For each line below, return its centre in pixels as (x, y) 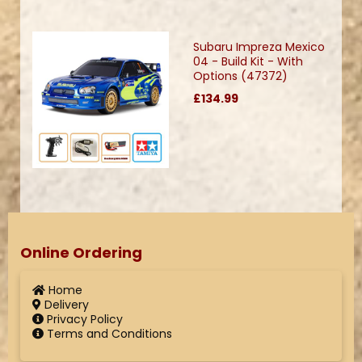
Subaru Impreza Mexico (259, 46)
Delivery (65, 304)
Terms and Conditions (108, 333)
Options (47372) (240, 76)
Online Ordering (81, 252)
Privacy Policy (83, 319)
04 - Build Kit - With (248, 61)
